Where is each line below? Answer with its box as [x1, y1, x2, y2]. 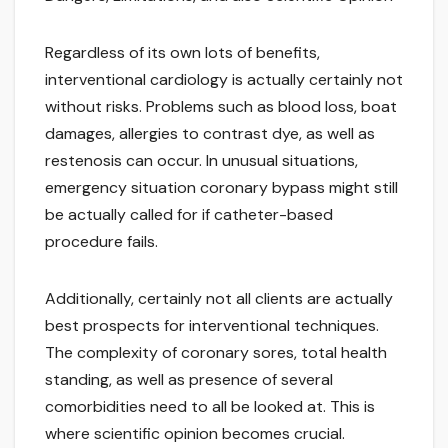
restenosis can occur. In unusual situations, [45, 150, 358, 172]
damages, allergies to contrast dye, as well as [45, 123, 375, 145]
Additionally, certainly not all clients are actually [45, 288, 393, 310]
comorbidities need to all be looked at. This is [45, 396, 375, 418]
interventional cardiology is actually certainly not [45, 69, 403, 91]
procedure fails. [45, 231, 158, 253]
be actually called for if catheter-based [45, 204, 333, 226]
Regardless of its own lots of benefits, [45, 42, 320, 64]
